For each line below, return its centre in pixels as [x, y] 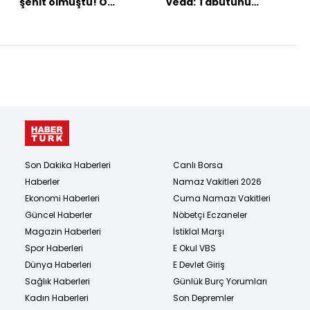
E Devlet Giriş [199, 265]
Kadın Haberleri [57, 298]
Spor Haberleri [54, 248]
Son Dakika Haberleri [68, 165]
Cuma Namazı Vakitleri [222, 199]
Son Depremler [203, 298]
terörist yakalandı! [70, 16]
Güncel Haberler [58, 215]
